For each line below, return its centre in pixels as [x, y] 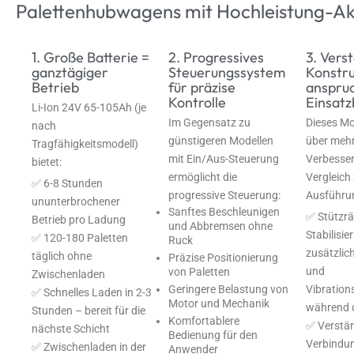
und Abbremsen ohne [221, 226]
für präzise [202, 87]
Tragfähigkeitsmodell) [85, 143]
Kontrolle [198, 102]
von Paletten [200, 272]
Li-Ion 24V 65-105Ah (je [89, 107]
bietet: [47, 162]
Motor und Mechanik [219, 304]
